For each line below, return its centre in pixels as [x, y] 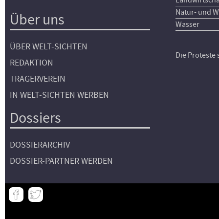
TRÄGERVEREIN [38, 79]
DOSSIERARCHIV [40, 145]
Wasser [188, 24]
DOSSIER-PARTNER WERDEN [61, 161]
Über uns [37, 20]
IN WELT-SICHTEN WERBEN [59, 95]
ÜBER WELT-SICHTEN [49, 47]
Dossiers [35, 118]
